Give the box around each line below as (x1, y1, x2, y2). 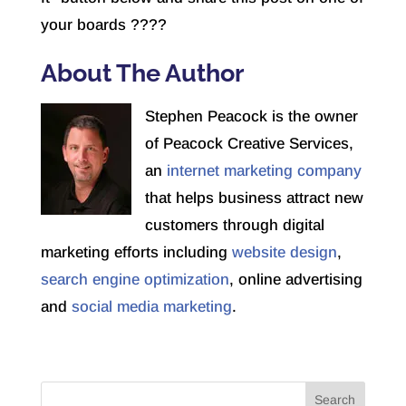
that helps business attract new (144, 189, 363, 208)
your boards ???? (40, 16, 167, 34)
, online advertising (228, 271, 362, 289)
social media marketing (71, 298, 232, 316)
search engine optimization (40, 271, 229, 289)
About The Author (40, 59, 244, 88)
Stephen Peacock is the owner (144, 108, 358, 126)
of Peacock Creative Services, (144, 135, 353, 153)
